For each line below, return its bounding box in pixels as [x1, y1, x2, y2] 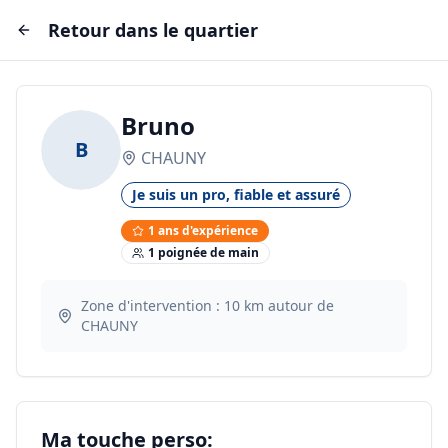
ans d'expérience [155, 222, 258, 239]
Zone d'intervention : [80, 296, 224, 315]
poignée [155, 244, 207, 261]
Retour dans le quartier [48, 18, 258, 42]
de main [207, 244, 259, 261]
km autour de [239, 296, 334, 315]
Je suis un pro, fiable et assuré [132, 185, 340, 204]
